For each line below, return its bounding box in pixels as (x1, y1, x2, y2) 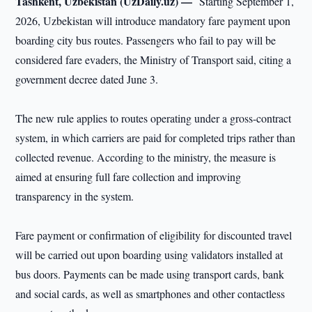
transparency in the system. (15, 189, 134, 203)
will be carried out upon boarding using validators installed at (15, 247, 283, 262)
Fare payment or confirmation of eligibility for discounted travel (15, 228, 292, 242)
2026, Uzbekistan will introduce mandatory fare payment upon (15, 13, 291, 28)
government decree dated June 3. (15, 72, 159, 86)
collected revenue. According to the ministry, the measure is (15, 150, 276, 164)
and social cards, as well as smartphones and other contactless (15, 286, 286, 301)
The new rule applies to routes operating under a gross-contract (15, 111, 292, 125)
